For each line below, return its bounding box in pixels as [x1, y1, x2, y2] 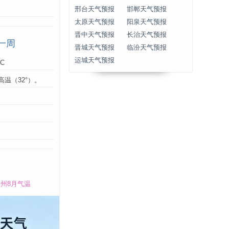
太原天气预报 [75, 18, 114, 26]
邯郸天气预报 [127, 6, 167, 13]
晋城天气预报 [75, 44, 114, 51]
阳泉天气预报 [127, 18, 167, 26]
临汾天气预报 [127, 44, 167, 51]
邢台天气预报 [75, 6, 114, 13]
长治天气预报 [127, 31, 167, 38]
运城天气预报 [75, 57, 114, 64]
